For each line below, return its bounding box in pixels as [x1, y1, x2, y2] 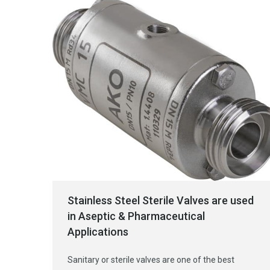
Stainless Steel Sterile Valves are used [67, 193, 254, 207]
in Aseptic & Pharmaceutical [67, 209, 205, 222]
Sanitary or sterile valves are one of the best [67, 254, 234, 265]
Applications [67, 225, 128, 238]
